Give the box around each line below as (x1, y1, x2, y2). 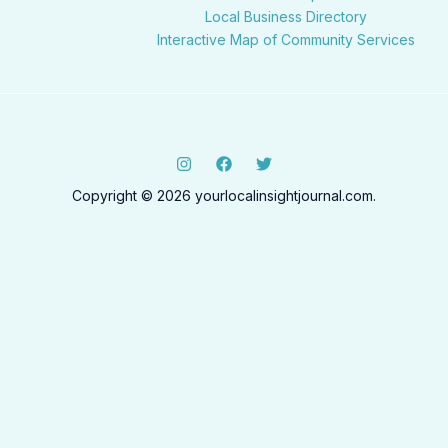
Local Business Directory (205, 8, 367, 26)
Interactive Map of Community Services (157, 31, 415, 49)
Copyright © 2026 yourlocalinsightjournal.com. (72, 187, 376, 205)
